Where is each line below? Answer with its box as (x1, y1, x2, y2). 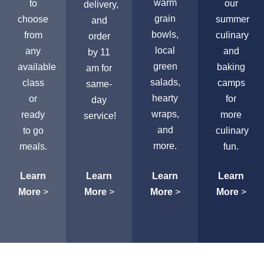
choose (18, 14, 48, 24)
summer (216, 14, 249, 24)
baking (217, 62, 245, 72)
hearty (152, 93, 178, 103)
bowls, (151, 29, 179, 39)
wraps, (151, 108, 179, 119)
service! (84, 110, 116, 121)
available (18, 62, 56, 72)
